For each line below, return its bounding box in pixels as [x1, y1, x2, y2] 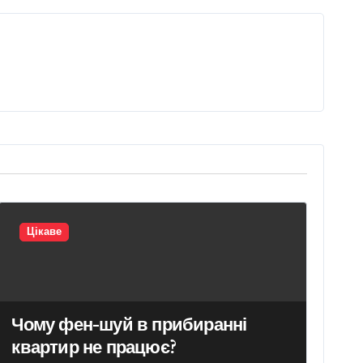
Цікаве [27, 227, 62, 237]
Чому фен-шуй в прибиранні [11, 314, 247, 335]
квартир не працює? [11, 336, 177, 358]
